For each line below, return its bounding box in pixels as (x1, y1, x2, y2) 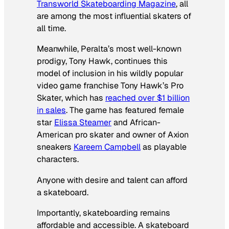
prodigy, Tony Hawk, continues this (37, 56, 168, 67)
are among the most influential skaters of (37, 11, 191, 22)
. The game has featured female (66, 105, 184, 116)
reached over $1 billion (105, 93, 190, 104)
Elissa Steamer (54, 117, 111, 128)
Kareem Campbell (74, 142, 141, 153)
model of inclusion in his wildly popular (37, 68, 184, 79)
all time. (37, 23, 66, 34)
